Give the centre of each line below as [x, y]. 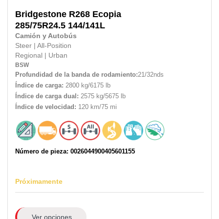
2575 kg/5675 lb [102, 96]
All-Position [54, 45]
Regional [30, 55]
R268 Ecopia [95, 14]
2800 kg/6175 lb [87, 85]
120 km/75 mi [97, 107]
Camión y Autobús [46, 36]
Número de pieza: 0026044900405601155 [75, 151]
